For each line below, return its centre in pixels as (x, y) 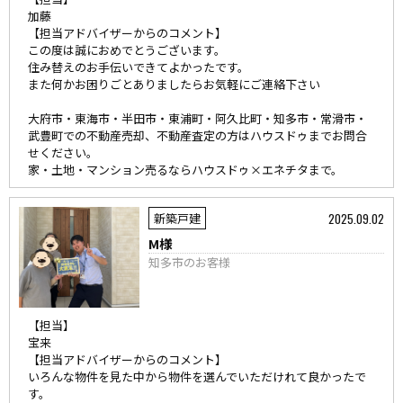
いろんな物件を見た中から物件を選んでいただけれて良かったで (197, 376)
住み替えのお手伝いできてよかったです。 (139, 67)
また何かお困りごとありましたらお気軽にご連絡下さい (174, 84)
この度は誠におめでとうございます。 (127, 50)
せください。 (63, 152)
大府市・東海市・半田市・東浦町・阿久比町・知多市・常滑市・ (197, 118)
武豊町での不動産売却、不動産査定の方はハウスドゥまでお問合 (197, 135)
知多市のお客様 (190, 262)
